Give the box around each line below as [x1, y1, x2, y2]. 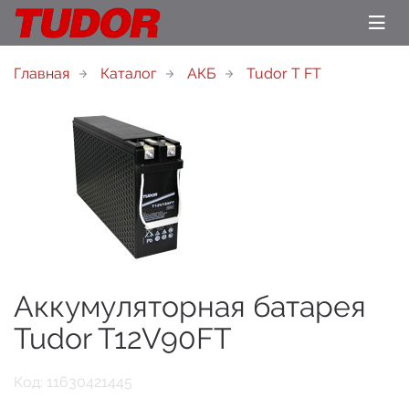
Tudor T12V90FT [14, 321, 232, 355]
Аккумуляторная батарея [14, 289, 366, 323]
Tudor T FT [246, 65, 321, 82]
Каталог [100, 65, 156, 82]
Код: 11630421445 [14, 373, 132, 391]
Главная [14, 65, 69, 82]
